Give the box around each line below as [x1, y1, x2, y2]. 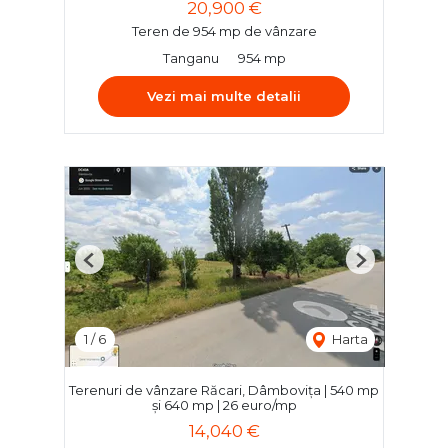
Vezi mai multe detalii [147, 88, 301, 105]
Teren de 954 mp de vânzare [131, 23, 317, 40]
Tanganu [162, 50, 219, 67]
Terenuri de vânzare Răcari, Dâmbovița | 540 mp [69, 382, 379, 399]
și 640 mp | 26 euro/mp [151, 397, 297, 414]
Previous [88, 259, 144, 276]
